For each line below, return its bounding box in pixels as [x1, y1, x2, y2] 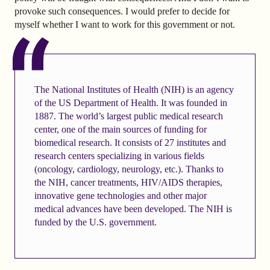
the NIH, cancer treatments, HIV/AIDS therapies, [34, 177, 222, 187]
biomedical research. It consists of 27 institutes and [34, 137, 226, 148]
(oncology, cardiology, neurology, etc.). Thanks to [34, 163, 224, 174]
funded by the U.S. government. [34, 216, 157, 227]
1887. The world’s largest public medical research [34, 110, 223, 121]
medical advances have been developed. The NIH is [34, 203, 232, 214]
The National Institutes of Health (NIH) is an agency [34, 84, 234, 95]
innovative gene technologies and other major [34, 190, 207, 201]
